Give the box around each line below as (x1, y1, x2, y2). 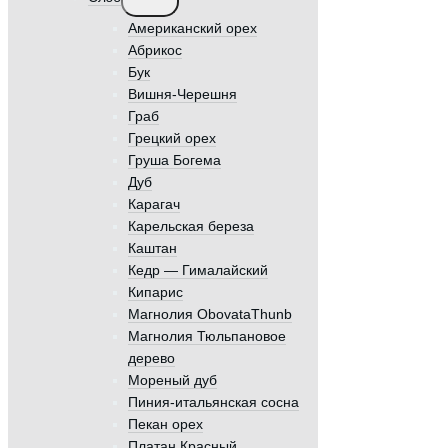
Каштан (128, 239, 177, 256)
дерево (128, 349, 175, 366)
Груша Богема (128, 151, 221, 168)
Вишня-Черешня (128, 85, 237, 102)
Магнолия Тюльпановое (128, 327, 286, 344)
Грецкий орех (128, 129, 216, 146)
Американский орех (128, 19, 257, 36)
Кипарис (128, 283, 183, 300)
